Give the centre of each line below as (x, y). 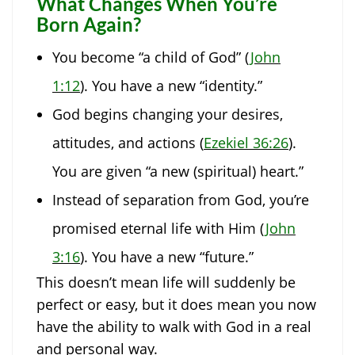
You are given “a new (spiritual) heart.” (178, 172)
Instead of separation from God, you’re (181, 200)
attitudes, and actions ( (128, 143)
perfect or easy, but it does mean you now (176, 305)
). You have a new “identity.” (171, 86)
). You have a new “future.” (167, 257)
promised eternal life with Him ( (159, 229)
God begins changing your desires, (168, 115)
